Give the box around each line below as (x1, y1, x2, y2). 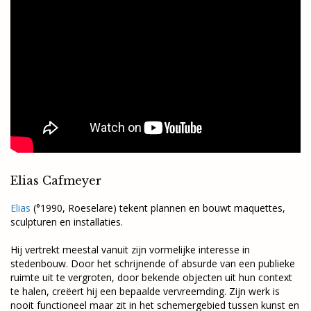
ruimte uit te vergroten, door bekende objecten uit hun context (10, 271, 292, 284)
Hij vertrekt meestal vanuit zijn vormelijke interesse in (10, 243, 250, 256)
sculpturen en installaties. (10, 215, 123, 228)
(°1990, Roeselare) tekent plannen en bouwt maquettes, (31, 201, 285, 215)
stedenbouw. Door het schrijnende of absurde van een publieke (10, 257, 295, 270)
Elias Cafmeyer (10, 174, 101, 187)
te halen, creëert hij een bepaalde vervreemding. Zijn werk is (10, 285, 280, 298)
